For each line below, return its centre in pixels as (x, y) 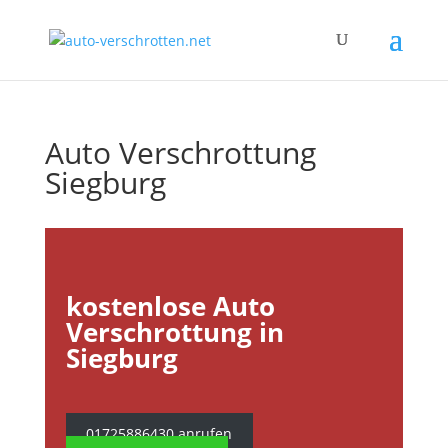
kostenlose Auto (170, 306)
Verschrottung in (174, 332)
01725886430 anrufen (159, 433)
